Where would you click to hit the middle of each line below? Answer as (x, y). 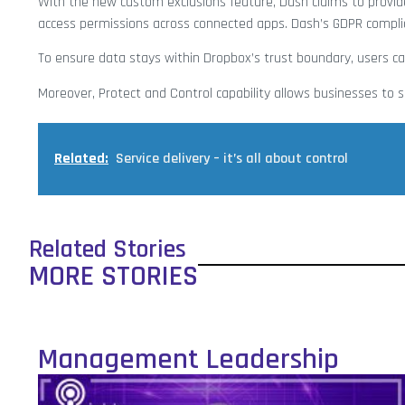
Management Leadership (188, 359)
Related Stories (108, 249)
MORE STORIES (113, 276)
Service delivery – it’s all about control (232, 158)
